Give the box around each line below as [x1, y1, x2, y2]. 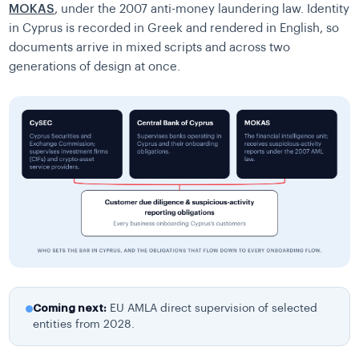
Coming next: [33, 303, 107, 314]
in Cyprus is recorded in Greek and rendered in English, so [9, 22, 340, 34]
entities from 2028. [33, 319, 135, 330]
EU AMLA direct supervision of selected [107, 303, 318, 314]
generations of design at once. [9, 60, 181, 73]
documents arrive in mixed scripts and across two [9, 41, 291, 54]
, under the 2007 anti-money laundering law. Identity [54, 2, 350, 15]
